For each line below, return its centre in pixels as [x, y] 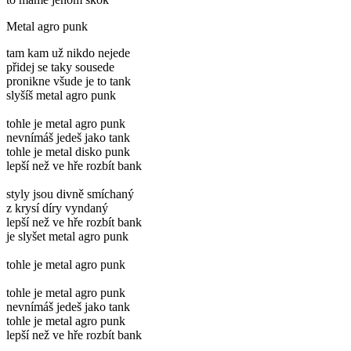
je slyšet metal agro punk [67, 236]
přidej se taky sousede [60, 67]
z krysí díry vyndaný [57, 208]
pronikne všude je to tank [69, 81]
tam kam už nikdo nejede [68, 52]
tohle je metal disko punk [68, 151]
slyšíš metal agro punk [61, 95]
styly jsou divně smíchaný [70, 194]
